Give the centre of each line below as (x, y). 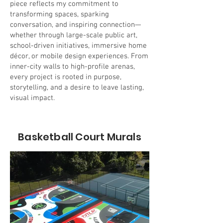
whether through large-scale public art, (74, 35)
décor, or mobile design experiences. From (79, 56)
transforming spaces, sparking (59, 14)
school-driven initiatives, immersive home (78, 46)
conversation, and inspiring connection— (75, 25)
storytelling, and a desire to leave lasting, (77, 88)
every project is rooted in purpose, (66, 77)
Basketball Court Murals (80, 137)
